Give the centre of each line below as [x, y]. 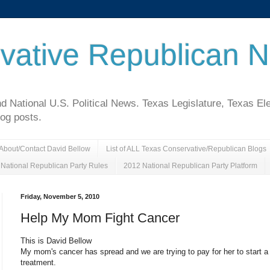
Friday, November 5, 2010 [60, 197]
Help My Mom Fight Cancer [100, 218]
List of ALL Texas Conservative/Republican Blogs [186, 149]
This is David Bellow [56, 240]
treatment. [38, 262]
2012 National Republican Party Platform [190, 165]
